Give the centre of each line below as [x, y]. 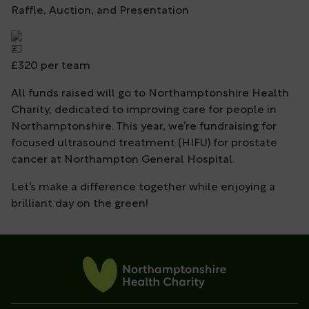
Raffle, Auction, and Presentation [100, 11]
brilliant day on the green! [80, 205]
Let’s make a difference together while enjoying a [143, 188]
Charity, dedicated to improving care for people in [144, 111]
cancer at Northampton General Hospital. [123, 160]
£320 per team [51, 67]
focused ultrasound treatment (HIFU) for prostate [144, 144]
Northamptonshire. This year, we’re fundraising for [144, 127]
